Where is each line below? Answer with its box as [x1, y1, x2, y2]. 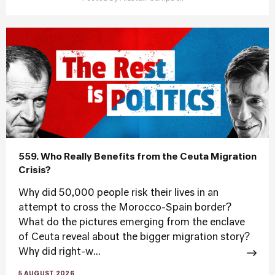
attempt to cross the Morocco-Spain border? [18, 203, 231, 213]
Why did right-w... [18, 247, 101, 257]
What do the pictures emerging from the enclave [18, 218, 245, 228]
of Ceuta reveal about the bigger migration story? [18, 233, 250, 242]
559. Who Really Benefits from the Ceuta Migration [18, 152, 257, 161]
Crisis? [18, 166, 51, 175]
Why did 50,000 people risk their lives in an [18, 188, 219, 198]
